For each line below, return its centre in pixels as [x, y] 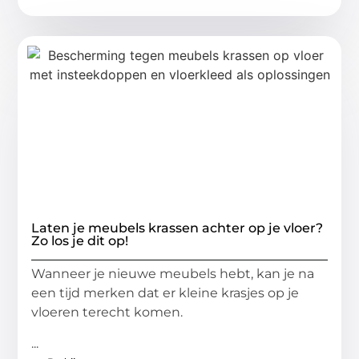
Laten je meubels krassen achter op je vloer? [177, 228]
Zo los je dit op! [80, 241]
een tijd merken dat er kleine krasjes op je [165, 293]
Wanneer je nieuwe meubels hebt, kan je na [173, 274]
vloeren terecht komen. [107, 313]
